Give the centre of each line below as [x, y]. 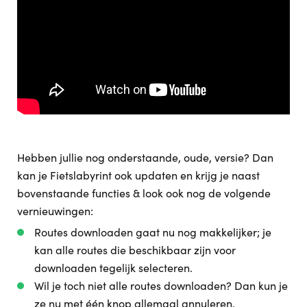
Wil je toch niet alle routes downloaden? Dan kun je [161, 285]
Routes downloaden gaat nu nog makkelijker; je [153, 232]
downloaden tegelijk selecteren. [113, 268]
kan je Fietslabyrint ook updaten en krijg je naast [138, 175]
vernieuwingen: [55, 211]
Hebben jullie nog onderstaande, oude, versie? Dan [145, 157]
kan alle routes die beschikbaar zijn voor [135, 250]
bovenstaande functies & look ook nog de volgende [144, 193]
